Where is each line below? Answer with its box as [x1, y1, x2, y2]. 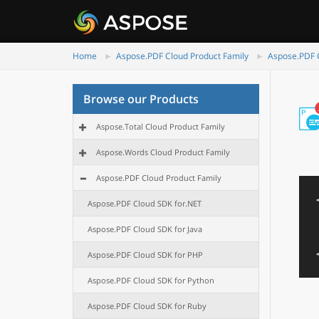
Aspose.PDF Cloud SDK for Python [88, 275, 214, 286]
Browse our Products [83, 91, 199, 107]
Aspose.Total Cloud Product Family [96, 121, 225, 132]
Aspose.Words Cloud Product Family [96, 147, 230, 157]
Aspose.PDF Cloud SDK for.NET [88, 198, 202, 209]
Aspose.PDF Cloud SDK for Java [88, 224, 202, 234]
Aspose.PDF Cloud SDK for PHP [88, 249, 203, 260]
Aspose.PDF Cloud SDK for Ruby [88, 300, 206, 311]
